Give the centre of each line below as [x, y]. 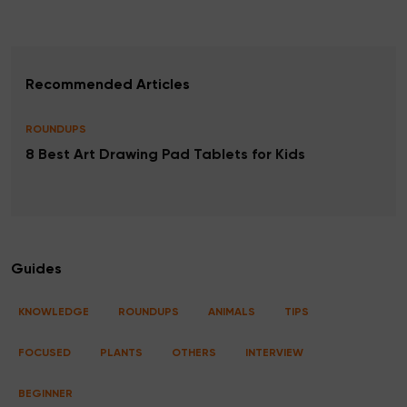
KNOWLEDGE [54, 312]
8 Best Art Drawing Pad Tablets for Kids [165, 155]
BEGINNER [45, 394]
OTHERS [194, 353]
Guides [36, 269]
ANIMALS [232, 312]
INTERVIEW [274, 353]
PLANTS [121, 353]
